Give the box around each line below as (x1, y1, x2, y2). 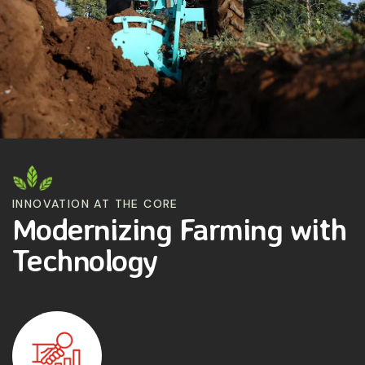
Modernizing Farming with (12, 209, 347, 248)
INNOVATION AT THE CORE (12, 196, 178, 211)
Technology (12, 240, 157, 279)
